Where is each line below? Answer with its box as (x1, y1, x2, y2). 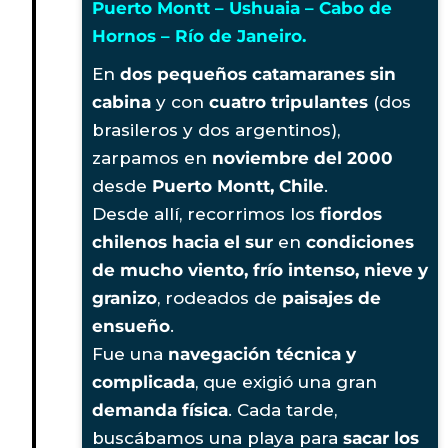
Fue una (92, 343, 168, 364)
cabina (92, 91, 151, 112)
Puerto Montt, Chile (152, 175, 324, 196)
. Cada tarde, (228, 399, 337, 420)
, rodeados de (157, 287, 282, 308)
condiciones (306, 231, 414, 252)
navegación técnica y (168, 343, 356, 364)
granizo (92, 287, 157, 308)
